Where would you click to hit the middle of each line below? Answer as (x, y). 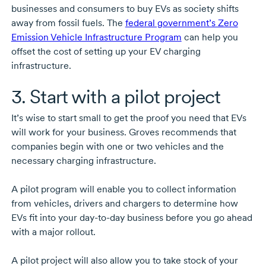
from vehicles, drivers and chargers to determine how (124, 203)
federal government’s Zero (181, 23)
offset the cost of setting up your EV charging (106, 51)
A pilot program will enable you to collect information (123, 189)
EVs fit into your (45, 217)
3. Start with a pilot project (116, 96)
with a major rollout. (53, 232)
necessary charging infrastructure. (83, 160)
